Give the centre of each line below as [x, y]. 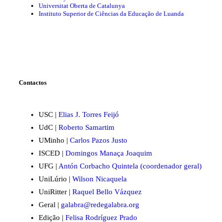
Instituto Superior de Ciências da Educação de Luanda [111, 14]
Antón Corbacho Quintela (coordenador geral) [130, 166]
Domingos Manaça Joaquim [109, 153]
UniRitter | [55, 192]
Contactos [33, 82]
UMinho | [54, 140]
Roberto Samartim [86, 127]
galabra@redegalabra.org [100, 204]
